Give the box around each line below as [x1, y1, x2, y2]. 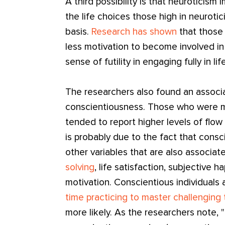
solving [65, 162, 95, 172]
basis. [65, 27, 92, 37]
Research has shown [91, 27, 177, 37]
